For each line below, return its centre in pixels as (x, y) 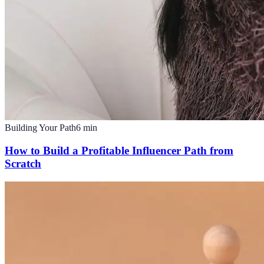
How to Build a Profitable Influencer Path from (119, 150)
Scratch (23, 163)
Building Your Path (40, 128)
